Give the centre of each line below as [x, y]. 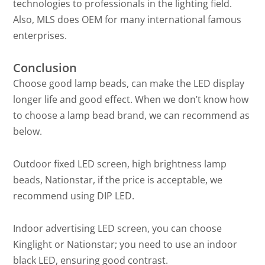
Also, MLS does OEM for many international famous [127, 20]
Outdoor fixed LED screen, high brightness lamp [120, 164]
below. [28, 132]
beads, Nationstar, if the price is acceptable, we [118, 180]
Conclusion [45, 68]
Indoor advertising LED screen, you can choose [118, 229]
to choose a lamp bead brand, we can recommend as [132, 116]
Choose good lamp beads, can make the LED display [129, 84]
